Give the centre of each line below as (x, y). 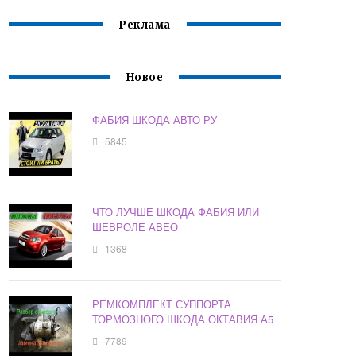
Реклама (145, 25)
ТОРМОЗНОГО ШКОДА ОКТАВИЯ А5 (183, 319)
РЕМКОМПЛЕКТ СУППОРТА (162, 304)
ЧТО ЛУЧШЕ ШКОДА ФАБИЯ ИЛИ (176, 212)
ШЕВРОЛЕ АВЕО (135, 227)
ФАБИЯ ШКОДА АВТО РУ (155, 120)
